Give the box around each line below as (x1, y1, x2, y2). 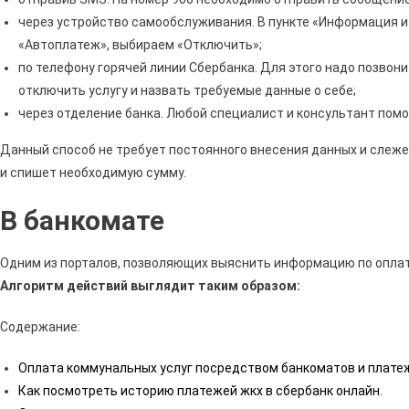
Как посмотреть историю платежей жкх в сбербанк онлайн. (18, 383, 383, 398)
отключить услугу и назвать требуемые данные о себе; (18, 82, 356, 98)
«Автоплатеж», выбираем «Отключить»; (18, 37, 262, 52)
